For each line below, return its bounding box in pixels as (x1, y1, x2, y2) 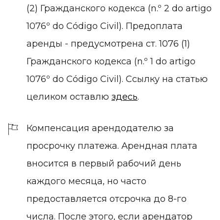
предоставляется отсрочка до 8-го (27, 193, 187, 204)
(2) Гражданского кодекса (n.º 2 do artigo (27, 2, 212, 14)
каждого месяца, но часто (27, 175, 146, 187)
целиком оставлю (27, 91, 111, 102)
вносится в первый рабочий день (27, 158, 181, 169)
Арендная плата (119, 140, 197, 151)
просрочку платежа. (27, 140, 119, 151)
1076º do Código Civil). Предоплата (27, 20, 183, 31)
